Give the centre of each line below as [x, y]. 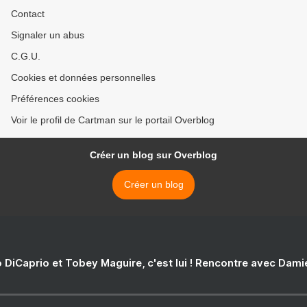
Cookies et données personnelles [83, 78]
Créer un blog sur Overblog [153, 155]
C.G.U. [26, 57]
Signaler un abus [48, 35]
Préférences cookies [55, 99]
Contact [28, 14]
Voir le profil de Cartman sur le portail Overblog [113, 120]
